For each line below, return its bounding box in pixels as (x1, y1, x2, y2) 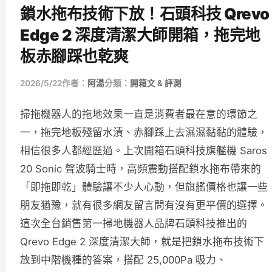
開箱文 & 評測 (130, 78, 182, 88)
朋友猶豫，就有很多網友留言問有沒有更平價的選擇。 (20, 199, 268, 211)
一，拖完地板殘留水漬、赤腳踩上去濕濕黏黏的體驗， (20, 126, 268, 138)
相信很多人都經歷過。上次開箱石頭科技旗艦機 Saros (20, 144, 267, 157)
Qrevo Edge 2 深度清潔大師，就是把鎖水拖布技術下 (20, 235, 264, 248)
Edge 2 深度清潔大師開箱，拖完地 (20, 25, 260, 44)
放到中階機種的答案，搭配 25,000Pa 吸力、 (20, 253, 226, 266)
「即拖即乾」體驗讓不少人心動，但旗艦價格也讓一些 (20, 180, 268, 193)
